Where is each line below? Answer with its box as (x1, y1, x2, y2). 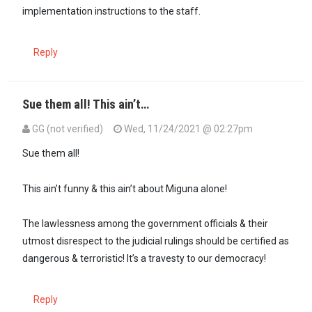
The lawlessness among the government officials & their (22, 218, 268, 230)
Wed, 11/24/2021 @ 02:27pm (122, 123, 253, 134)
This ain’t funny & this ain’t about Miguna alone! (22, 182, 227, 194)
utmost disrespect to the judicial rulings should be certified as (22, 235, 289, 247)
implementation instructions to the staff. (22, 5, 201, 17)
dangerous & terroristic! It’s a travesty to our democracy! (22, 253, 266, 265)
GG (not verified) (32, 123, 103, 134)
